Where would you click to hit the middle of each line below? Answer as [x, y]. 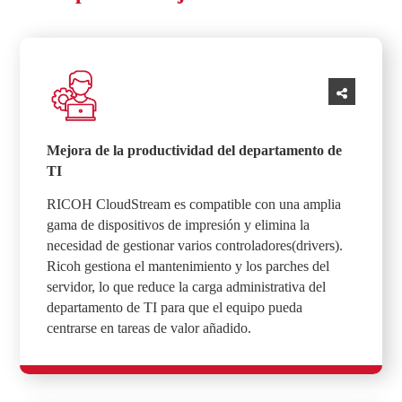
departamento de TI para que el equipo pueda [175, 308]
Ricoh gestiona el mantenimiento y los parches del [188, 267]
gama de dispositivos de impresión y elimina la [179, 225]
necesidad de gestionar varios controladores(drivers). [195, 246]
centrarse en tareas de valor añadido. [149, 328]
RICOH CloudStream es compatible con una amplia [194, 205]
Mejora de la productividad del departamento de [195, 150]
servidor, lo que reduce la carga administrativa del [187, 287]
